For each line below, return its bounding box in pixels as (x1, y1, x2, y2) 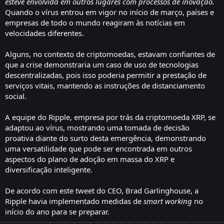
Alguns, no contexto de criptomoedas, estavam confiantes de (5, 48, 215, 59)
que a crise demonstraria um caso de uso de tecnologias (5, 59, 198, 69)
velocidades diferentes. (5, 27, 84, 38)
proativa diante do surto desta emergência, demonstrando (5, 132, 206, 143)
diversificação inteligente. (5, 164, 92, 174)
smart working (143, 195, 192, 206)
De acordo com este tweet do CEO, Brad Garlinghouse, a (5, 185, 198, 195)
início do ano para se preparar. (5, 206, 109, 216)
